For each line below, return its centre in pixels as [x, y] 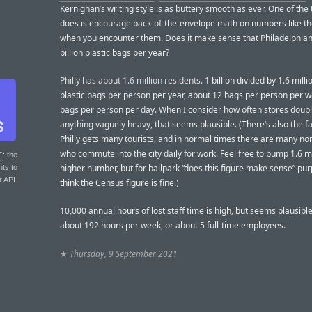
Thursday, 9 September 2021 [124, 253]
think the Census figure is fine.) [119, 183]
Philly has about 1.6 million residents [130, 81]
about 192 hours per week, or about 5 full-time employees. [173, 226]
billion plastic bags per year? [115, 52]
